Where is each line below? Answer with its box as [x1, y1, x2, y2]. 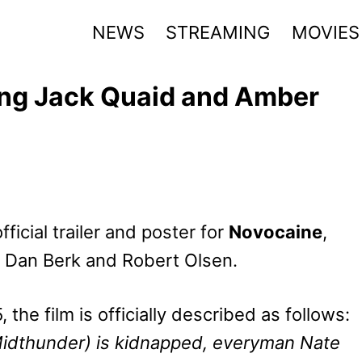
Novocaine [229, 221, 322, 242]
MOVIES [291, 21, 360, 43]
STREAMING [166, 21, 271, 43]
